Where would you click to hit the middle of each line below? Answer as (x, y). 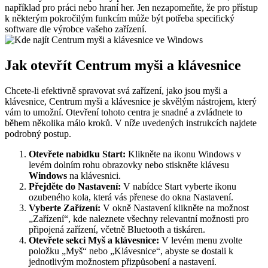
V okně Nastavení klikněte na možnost (175, 208)
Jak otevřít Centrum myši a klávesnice (123, 65)
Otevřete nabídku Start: (77, 154)
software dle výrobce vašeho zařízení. (76, 29)
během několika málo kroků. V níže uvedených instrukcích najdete (131, 123)
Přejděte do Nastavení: (75, 186)
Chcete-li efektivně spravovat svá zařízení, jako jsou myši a (116, 90)
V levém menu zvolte (201, 240)
